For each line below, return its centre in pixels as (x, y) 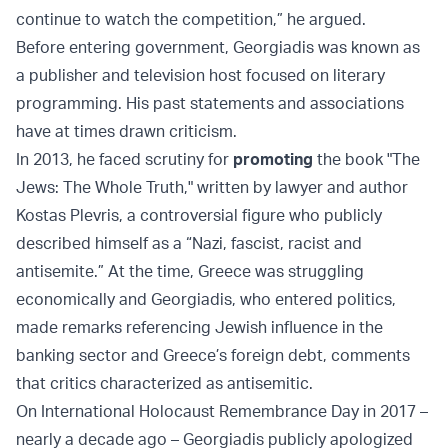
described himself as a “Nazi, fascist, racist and (189, 243)
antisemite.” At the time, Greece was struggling (190, 271)
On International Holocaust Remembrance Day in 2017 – (222, 411)
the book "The (366, 159)
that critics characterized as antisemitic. (164, 383)
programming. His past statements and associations (210, 103)
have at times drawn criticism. (126, 131)
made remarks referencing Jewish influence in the (199, 327)
